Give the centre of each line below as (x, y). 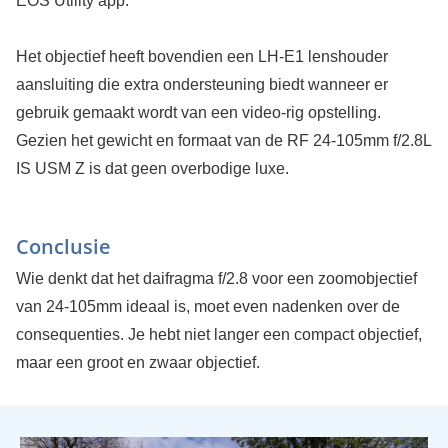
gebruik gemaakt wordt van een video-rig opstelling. (198, 112)
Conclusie (63, 246)
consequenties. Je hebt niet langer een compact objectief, (218, 334)
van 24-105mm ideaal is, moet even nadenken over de (207, 306)
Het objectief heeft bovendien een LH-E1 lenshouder (201, 56)
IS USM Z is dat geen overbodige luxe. (152, 168)
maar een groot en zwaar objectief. (137, 362)
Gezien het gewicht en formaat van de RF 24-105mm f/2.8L (223, 140)
